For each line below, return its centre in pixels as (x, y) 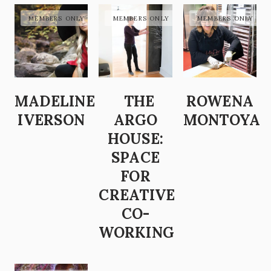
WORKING (137, 233)
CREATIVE (137, 195)
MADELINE (55, 102)
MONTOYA (222, 120)
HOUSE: (135, 139)
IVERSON (51, 120)
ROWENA (220, 102)
